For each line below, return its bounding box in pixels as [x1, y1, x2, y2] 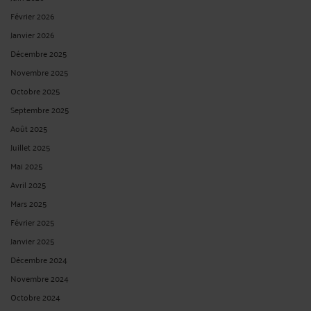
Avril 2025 [10, 176, 46, 192]
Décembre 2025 [10, 45, 67, 60]
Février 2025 [10, 214, 54, 229]
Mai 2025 [10, 158, 42, 173]
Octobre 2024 [10, 289, 60, 304]
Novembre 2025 [10, 64, 68, 79]
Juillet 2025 [10, 139, 50, 154]
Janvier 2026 [10, 26, 55, 42]
